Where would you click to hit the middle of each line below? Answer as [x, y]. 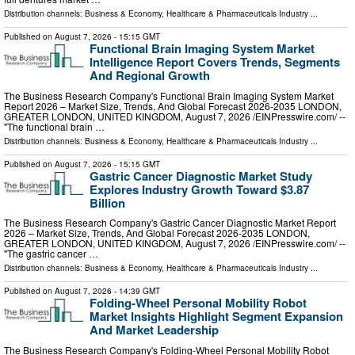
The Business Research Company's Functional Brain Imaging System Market [169, 95]
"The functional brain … [54, 126]
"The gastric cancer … [51, 254]
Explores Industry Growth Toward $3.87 [199, 189]
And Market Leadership [154, 330]
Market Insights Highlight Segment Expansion [216, 317]
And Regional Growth [150, 75]
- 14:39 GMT [136, 291]
